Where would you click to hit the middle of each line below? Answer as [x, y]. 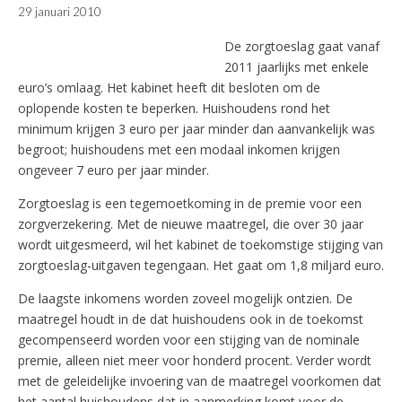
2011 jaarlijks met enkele [297, 67]
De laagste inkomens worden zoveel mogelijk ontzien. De [185, 299]
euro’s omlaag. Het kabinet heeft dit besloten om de [169, 88]
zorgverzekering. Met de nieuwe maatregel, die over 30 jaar [191, 224]
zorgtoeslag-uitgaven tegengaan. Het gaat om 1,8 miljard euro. [201, 266]
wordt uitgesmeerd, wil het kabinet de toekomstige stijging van [201, 245]
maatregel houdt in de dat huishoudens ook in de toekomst [191, 319]
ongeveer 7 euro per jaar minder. [114, 170]
